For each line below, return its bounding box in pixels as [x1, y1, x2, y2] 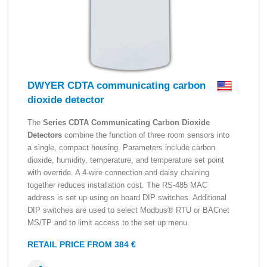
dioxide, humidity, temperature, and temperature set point [27, 156, 224, 164]
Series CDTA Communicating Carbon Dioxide [43, 118, 210, 127]
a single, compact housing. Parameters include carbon [27, 143, 215, 152]
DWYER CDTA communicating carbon [27, 80, 206, 91]
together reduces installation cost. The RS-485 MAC [27, 181, 207, 190]
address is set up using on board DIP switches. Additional [27, 193, 226, 202]
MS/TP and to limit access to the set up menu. [27, 218, 190, 227]
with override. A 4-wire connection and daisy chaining [27, 168, 209, 177]
